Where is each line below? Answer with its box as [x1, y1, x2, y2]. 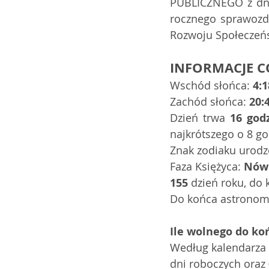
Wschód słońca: [170, 78, 253, 92]
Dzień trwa [170, 110, 230, 125]
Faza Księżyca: [170, 159, 244, 174]
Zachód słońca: [170, 94, 249, 109]
